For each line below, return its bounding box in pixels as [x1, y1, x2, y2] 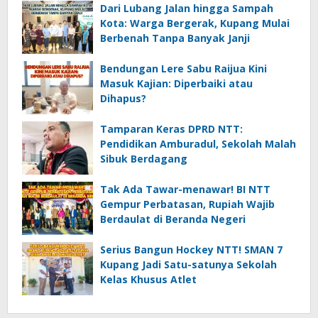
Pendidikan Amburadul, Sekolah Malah [100, 136, 296, 150]
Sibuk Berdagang [100, 151, 187, 165]
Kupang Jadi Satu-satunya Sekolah [100, 257, 277, 271]
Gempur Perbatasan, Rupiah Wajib [100, 197, 275, 211]
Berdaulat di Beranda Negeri [100, 212, 246, 226]
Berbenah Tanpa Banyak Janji [100, 31, 250, 45]
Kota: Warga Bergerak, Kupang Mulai [100, 16, 290, 30]
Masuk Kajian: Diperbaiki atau [100, 76, 253, 90]
